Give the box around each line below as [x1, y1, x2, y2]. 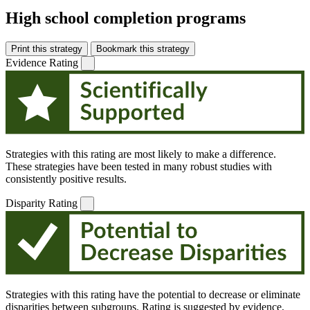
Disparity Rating [6, 197, 77, 210]
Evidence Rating [6, 56, 78, 69]
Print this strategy [11, 43, 82, 54]
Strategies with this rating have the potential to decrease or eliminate [6, 289, 300, 301]
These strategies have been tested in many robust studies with [6, 161, 272, 173]
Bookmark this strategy [96, 43, 190, 54]
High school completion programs [6, 8, 246, 27]
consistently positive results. [6, 173, 127, 185]
